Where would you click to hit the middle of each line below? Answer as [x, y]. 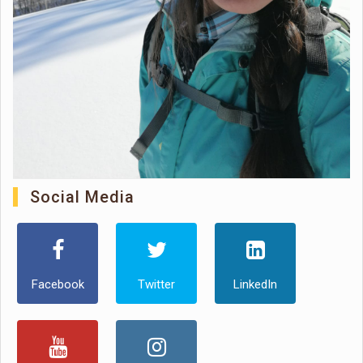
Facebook [58, 284]
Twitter [156, 284]
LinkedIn [255, 284]
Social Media [82, 196]
